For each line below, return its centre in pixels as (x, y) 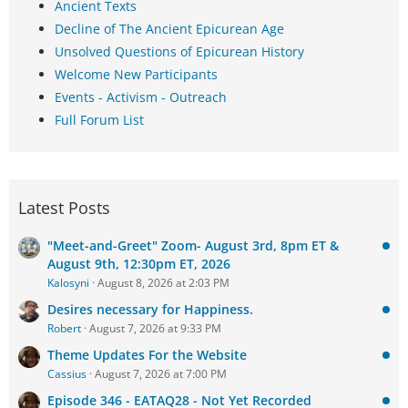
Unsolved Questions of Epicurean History (179, 52)
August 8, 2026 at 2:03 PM (163, 283)
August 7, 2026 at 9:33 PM (155, 329)
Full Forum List (99, 120)
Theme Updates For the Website (147, 355)
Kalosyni (68, 283)
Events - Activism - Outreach (141, 97)
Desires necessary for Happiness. (150, 310)
